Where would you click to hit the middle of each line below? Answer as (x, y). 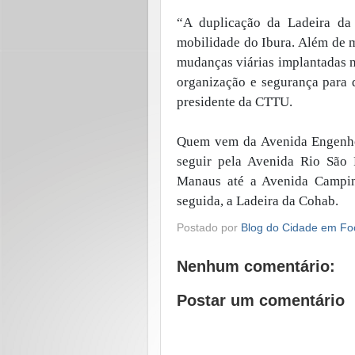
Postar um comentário (261, 301)
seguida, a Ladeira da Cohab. (258, 200)
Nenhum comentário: (256, 267)
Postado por (209, 228)
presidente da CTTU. (235, 101)
